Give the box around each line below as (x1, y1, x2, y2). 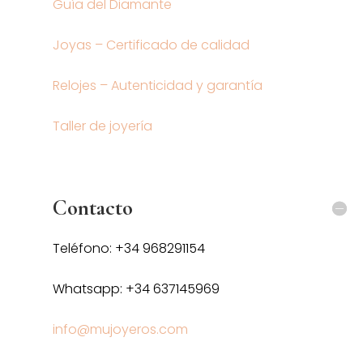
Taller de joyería (52, 116, 152, 135)
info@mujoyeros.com (52, 319, 188, 339)
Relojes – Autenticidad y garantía (52, 75, 263, 95)
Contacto (52, 194, 133, 221)
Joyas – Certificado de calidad (52, 35, 250, 54)
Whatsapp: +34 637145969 (52, 279, 220, 298)
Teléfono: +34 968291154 (52, 238, 205, 258)
